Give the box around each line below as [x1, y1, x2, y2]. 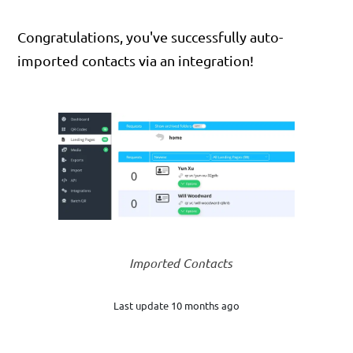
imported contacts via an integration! [17, 52, 255, 69]
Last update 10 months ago [113, 298, 240, 312]
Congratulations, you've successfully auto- [17, 28, 284, 45]
